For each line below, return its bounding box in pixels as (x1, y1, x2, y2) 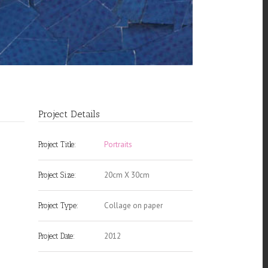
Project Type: (38, 201, 79, 211)
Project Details (38, 108, 100, 120)
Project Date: (38, 232, 75, 241)
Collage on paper (104, 200, 163, 211)
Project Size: (38, 170, 77, 180)
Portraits (104, 139, 133, 150)
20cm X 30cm (104, 170, 150, 181)
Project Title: (38, 140, 77, 150)
